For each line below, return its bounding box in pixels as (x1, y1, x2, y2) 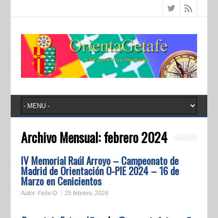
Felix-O (37, 190, 57, 197)
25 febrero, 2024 (64, 190, 109, 197)
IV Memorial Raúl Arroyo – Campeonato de (20, 153, 179, 168)
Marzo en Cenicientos (20, 173, 102, 189)
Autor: (20, 190, 38, 197)
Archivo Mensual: (20, 127, 104, 147)
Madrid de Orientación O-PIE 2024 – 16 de (20, 163, 179, 179)
